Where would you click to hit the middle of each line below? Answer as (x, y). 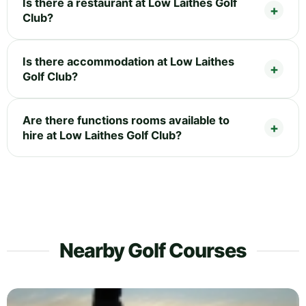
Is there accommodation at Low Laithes (128, 61)
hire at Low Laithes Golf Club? (102, 135)
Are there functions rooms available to (126, 120)
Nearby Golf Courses (153, 250)
